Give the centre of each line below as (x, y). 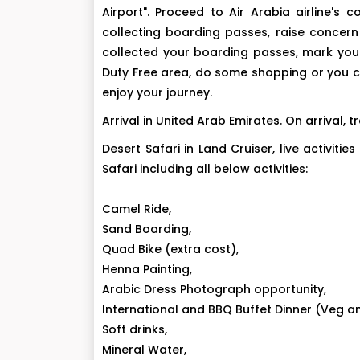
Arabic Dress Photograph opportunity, (214, 289)
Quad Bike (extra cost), (170, 249)
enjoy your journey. (157, 92)
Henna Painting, (147, 269)
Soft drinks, (135, 329)
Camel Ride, (137, 209)
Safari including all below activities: (205, 169)
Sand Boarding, (147, 229)
